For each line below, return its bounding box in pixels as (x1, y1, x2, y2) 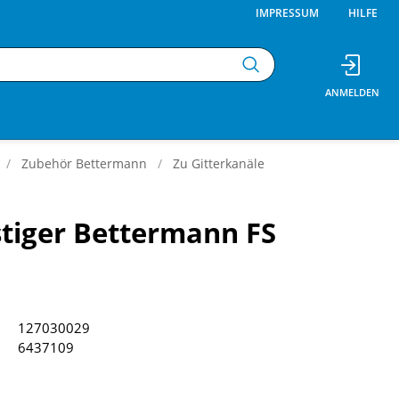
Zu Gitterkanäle (173, 155, 265, 172)
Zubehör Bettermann (21, 155, 147, 172)
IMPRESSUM (256, 4, 319, 20)
